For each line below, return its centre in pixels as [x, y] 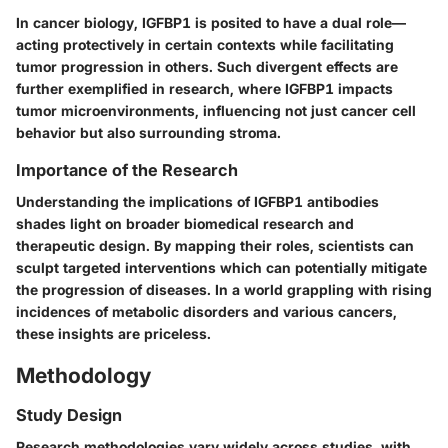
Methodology [83, 376]
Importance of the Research [127, 170]
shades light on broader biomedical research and [185, 224]
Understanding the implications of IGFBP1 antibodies [197, 202]
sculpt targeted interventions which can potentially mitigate [221, 268]
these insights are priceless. [113, 334]
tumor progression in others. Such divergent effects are [207, 67]
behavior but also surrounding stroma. [148, 133]
